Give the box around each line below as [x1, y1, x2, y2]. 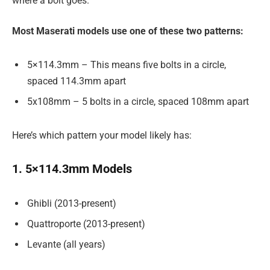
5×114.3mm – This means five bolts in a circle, [27, 58, 226, 71]
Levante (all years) [27, 238, 105, 250]
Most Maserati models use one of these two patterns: [12, 25, 243, 37]
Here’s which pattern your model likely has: [12, 129, 192, 141]
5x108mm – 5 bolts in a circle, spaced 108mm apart [27, 95, 249, 107]
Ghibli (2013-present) [27, 197, 116, 209]
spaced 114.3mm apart [27, 75, 126, 87]
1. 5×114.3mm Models [12, 162, 132, 177]
